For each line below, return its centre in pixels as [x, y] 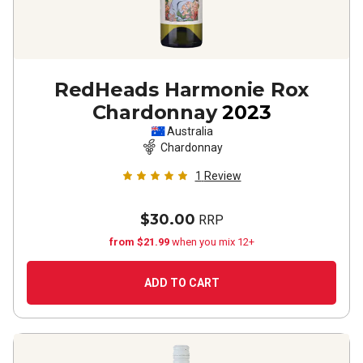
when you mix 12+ [213, 242]
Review [222, 176]
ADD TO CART [181, 283]
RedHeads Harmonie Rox [181, 90]
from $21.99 [140, 242]
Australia [190, 131]
